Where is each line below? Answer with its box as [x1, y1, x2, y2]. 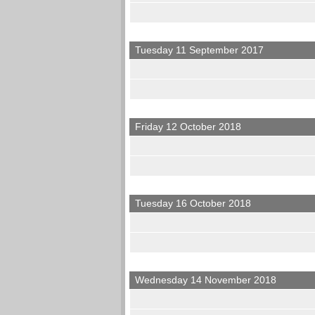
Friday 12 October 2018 [135, 121, 242, 133]
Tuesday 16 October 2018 [135, 198, 252, 210]
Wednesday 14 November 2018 [135, 274, 277, 286]
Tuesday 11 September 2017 [135, 44, 264, 56]
